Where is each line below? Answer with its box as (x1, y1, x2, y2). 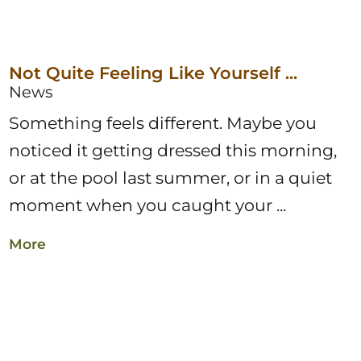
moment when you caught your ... (9, 195, 287, 216)
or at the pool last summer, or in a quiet (9, 168, 333, 189)
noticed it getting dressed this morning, (9, 140, 338, 161)
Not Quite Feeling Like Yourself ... (9, 63, 298, 84)
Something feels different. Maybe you (9, 113, 317, 134)
